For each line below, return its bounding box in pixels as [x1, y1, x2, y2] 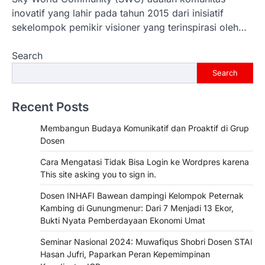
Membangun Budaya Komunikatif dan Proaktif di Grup [40, 122, 249, 133]
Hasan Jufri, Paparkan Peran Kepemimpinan [40, 248, 210, 259]
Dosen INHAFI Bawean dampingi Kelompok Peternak [40, 190, 244, 201]
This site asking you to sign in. [40, 169, 156, 179]
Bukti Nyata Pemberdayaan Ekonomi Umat [40, 215, 205, 225]
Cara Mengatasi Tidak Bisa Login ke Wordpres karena [40, 156, 249, 167]
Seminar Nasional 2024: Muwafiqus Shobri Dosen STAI [40, 236, 253, 247]
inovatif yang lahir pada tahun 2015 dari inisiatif [12, 7, 224, 19]
